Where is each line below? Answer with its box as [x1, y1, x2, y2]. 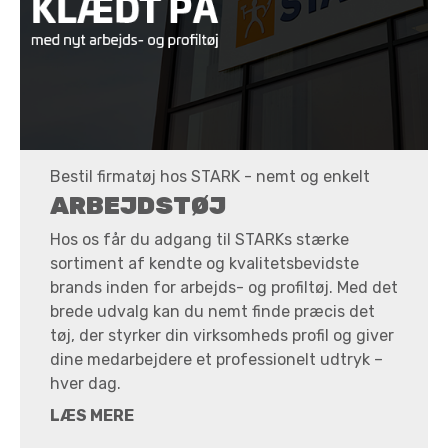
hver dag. [50, 374, 121, 394]
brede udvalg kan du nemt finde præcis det [50, 302, 375, 322]
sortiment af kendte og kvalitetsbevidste [50, 254, 359, 274]
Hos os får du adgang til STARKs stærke [50, 230, 349, 250]
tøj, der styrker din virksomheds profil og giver [50, 326, 394, 346]
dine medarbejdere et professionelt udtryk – [50, 350, 383, 370]
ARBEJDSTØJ [50, 191, 226, 221]
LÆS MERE [50, 406, 134, 426]
